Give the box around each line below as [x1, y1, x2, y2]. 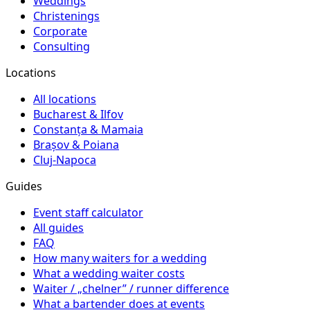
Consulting [33, 39, 90, 55]
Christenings [33, 8, 100, 24]
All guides [33, 220, 84, 236]
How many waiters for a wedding [33, 250, 207, 266]
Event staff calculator [33, 205, 143, 221]
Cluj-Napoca [33, 152, 96, 168]
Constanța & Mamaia [33, 122, 143, 138]
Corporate [33, 24, 87, 39]
